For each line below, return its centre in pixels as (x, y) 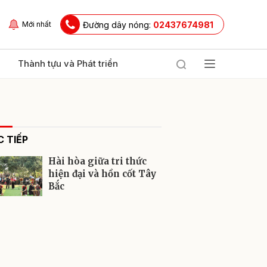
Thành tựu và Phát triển (68, 63)
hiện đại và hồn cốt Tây (102, 174)
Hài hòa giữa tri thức (97, 161)
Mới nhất (37, 24)
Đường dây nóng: (118, 24)
